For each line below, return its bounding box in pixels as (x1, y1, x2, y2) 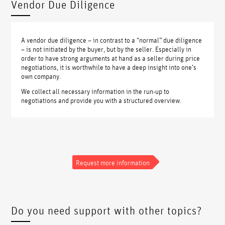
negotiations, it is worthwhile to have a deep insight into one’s (21, 62, 197, 72)
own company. (21, 71, 61, 81)
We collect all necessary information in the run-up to (21, 86, 170, 96)
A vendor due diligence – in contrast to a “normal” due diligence (21, 35, 202, 45)
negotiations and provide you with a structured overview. (21, 95, 182, 105)
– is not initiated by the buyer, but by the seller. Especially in (21, 44, 192, 54)
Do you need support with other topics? (11, 203, 202, 217)
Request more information (75, 157, 150, 167)
